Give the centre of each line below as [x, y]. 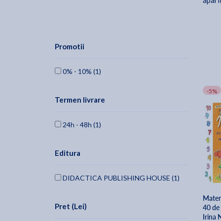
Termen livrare [80, 100]
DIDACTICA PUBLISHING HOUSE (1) [120, 178]
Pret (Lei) [71, 206]
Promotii [70, 47]
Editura [68, 153]
